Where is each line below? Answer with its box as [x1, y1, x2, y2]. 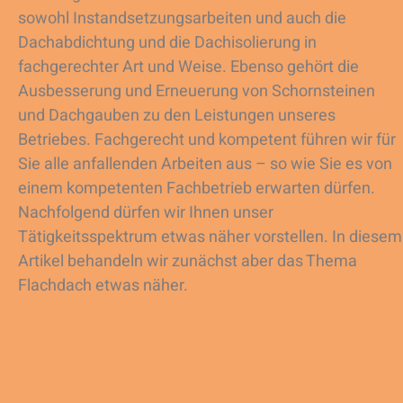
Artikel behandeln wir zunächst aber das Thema [18, 249, 357, 274]
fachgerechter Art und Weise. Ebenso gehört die [18, 55, 359, 80]
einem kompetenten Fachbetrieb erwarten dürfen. [18, 176, 375, 201]
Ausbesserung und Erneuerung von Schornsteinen [18, 79, 375, 104]
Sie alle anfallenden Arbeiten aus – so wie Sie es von [18, 152, 392, 177]
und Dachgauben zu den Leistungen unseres [18, 103, 336, 129]
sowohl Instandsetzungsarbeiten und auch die [18, 6, 346, 31]
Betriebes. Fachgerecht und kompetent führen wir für [18, 128, 396, 153]
